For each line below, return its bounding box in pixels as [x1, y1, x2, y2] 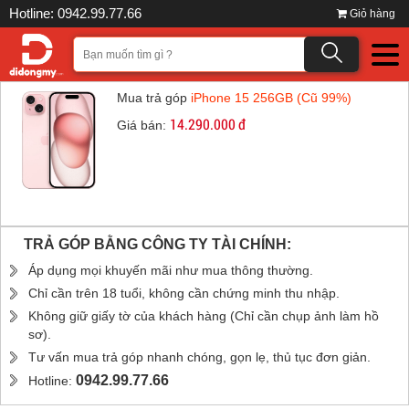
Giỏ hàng [350, 7, 395, 20]
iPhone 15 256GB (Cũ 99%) [190, 90, 351, 105]
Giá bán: [116, 118, 170, 132]
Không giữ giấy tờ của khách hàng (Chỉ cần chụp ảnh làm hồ [28, 309, 379, 323]
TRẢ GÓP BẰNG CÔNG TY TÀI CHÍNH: [24, 236, 291, 252]
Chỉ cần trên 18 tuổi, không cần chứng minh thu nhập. [28, 286, 340, 300]
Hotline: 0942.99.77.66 [9, 5, 142, 21]
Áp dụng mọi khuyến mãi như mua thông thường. [28, 263, 313, 278]
